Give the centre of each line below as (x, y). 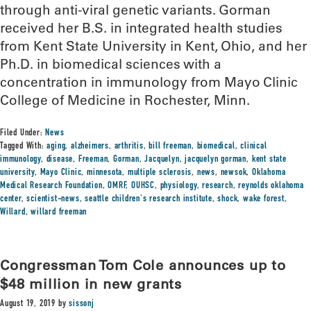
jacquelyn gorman (216, 160)
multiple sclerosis (160, 173)
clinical (254, 146)
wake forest (264, 199)
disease (60, 160)
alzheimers (90, 146)
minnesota (105, 173)
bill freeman (170, 146)
